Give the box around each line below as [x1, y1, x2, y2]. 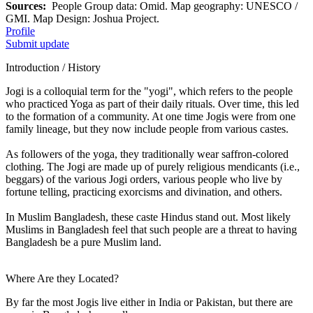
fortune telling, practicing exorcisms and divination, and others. [6, 185, 282, 198]
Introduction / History [6, 61, 101, 73]
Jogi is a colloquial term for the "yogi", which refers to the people [6, 85, 293, 97]
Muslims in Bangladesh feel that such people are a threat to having [6, 223, 297, 235]
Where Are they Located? [6, 272, 119, 284]
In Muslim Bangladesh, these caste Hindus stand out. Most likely [6, 210, 291, 223]
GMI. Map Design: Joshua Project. [6, 12, 159, 24]
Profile [6, 24, 35, 37]
